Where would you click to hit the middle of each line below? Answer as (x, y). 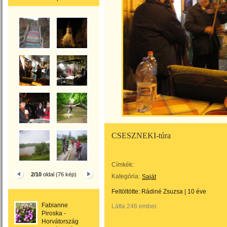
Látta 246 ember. (135, 206)
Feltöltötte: (126, 192)
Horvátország (60, 221)
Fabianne (55, 205)
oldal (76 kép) (59, 174)
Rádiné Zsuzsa (162, 192)
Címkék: (123, 165)
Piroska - (54, 213)
